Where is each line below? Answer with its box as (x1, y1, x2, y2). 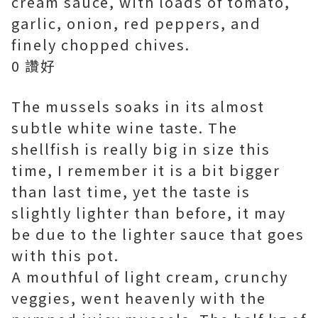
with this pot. (11, 245, 119, 266)
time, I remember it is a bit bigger (11, 160, 280, 181)
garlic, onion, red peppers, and (11, 13, 261, 34)
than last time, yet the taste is (11, 181, 251, 202)
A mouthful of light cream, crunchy (11, 266, 288, 287)
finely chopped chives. (11, 34, 190, 55)
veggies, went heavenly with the (11, 287, 266, 309)
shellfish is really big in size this (11, 138, 270, 160)
